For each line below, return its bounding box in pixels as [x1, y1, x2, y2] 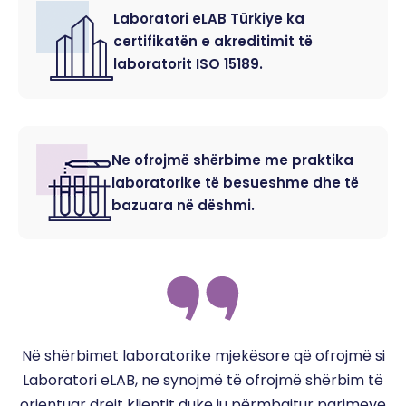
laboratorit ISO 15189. [113, 53, 263, 73]
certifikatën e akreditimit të [113, 31, 313, 51]
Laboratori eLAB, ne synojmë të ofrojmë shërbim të [23, 369, 383, 391]
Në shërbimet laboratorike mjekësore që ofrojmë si [21, 344, 385, 366]
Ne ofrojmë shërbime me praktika [111, 150, 353, 169]
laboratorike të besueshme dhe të [111, 172, 359, 192]
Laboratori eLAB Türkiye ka [113, 8, 304, 28]
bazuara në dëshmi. [111, 195, 255, 215]
